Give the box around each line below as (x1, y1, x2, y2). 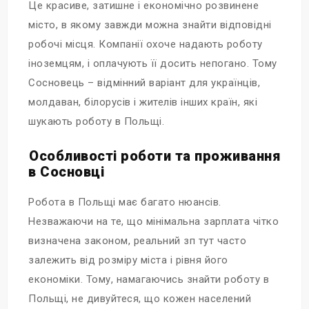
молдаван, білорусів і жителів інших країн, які (28, 96, 257, 108)
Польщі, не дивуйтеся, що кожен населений (28, 292, 251, 305)
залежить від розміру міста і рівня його (28, 254, 228, 266)
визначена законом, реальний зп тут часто (28, 235, 246, 247)
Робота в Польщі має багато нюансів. (28, 196, 221, 208)
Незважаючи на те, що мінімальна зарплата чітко (28, 215, 279, 228)
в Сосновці (28, 163, 104, 180)
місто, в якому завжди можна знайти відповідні (28, 19, 272, 31)
